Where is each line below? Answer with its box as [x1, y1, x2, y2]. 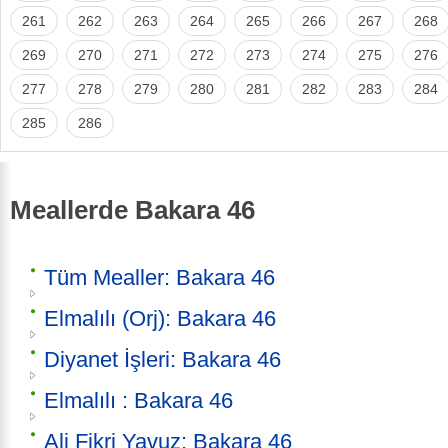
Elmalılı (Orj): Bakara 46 [44, 306, 276, 332]
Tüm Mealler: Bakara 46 [44, 265, 275, 291]
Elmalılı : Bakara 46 [44, 388, 233, 414]
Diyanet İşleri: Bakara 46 [44, 347, 281, 373]
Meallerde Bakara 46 [10, 195, 255, 224]
